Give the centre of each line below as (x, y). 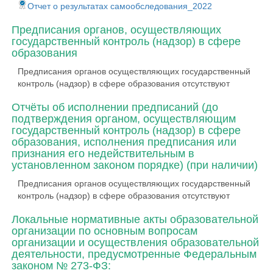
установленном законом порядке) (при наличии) (135, 165)
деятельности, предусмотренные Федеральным (134, 254)
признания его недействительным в (103, 154)
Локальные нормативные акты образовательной (135, 219)
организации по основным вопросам (105, 231)
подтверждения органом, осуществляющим (124, 119)
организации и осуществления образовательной (135, 243)
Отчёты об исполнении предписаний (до (115, 107)
